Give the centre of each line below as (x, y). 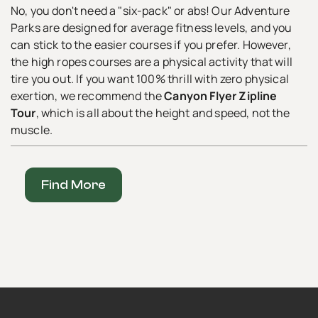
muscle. (32, 130)
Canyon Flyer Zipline (221, 95)
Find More (74, 185)
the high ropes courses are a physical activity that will (152, 61)
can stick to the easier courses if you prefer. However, (151, 44)
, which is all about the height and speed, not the (163, 113)
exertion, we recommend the (88, 95)
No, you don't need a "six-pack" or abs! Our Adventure (150, 10)
